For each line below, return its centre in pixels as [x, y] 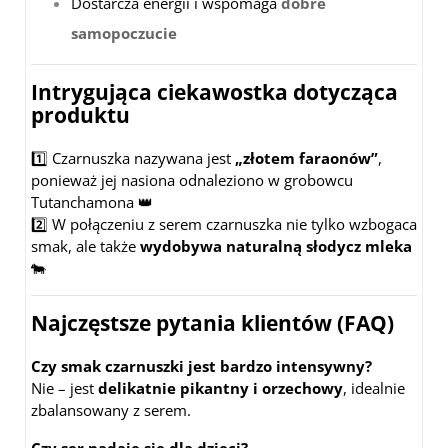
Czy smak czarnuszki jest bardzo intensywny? [201, 365]
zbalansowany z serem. [111, 409]
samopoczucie [124, 32]
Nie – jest [64, 387]
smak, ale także [85, 245]
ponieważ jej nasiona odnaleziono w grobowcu [192, 179]
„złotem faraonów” [306, 157]
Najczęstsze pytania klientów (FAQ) [212, 322]
